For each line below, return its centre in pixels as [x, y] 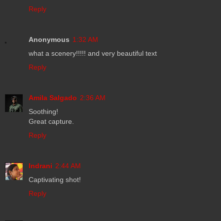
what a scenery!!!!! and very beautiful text [93, 53]
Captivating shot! [55, 179]
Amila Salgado [53, 97]
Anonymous [49, 39]
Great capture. [51, 121]
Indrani [40, 166]
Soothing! [43, 111]
